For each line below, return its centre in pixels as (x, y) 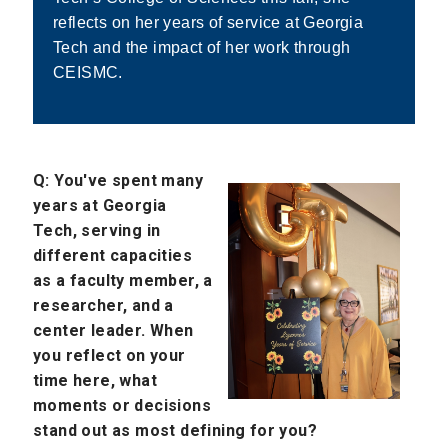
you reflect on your (109, 356)
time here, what (95, 381)
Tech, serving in (97, 231)
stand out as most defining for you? (175, 431)
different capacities (112, 256)
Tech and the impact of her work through (202, 47)
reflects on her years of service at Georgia (208, 22)
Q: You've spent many (118, 181)
